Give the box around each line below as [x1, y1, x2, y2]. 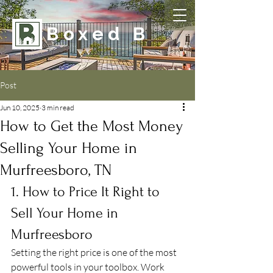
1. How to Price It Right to [11, 183, 163, 200]
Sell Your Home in [11, 205, 122, 221]
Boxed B [46, 23, 150, 44]
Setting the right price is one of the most [11, 246, 179, 258]
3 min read [41, 103, 74, 112]
